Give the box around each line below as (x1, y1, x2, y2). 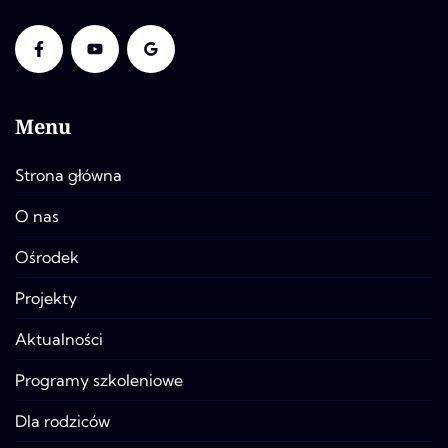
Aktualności (15, 329, 103, 349)
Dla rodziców (15, 411, 110, 431)
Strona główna (15, 165, 122, 185)
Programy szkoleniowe (15, 370, 183, 390)
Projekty (15, 288, 77, 308)
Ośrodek (15, 247, 79, 267)
